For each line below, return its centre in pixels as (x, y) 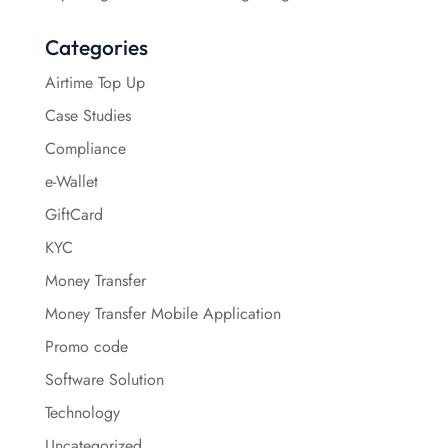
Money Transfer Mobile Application (162, 313)
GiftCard (73, 214)
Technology (82, 412)
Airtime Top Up (94, 82)
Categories (96, 46)
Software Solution (104, 379)
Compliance (85, 148)
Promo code (86, 346)
